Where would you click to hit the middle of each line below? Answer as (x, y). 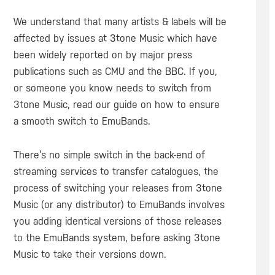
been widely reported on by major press (103, 55)
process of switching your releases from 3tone (118, 188)
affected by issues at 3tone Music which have (115, 38)
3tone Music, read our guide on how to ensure (116, 105)
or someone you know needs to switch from (112, 88)
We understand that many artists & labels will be (120, 22)
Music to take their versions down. (90, 254)
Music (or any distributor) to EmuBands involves (119, 204)
